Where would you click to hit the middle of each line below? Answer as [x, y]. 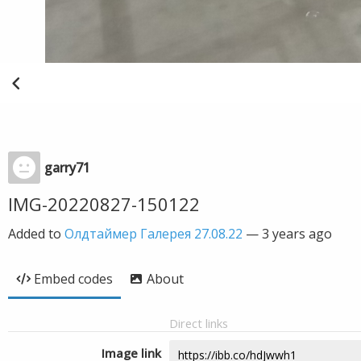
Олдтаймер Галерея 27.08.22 [154, 234]
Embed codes [73, 279]
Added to [36, 234]
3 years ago [297, 234]
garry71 [67, 168]
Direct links [199, 323]
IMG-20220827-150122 [104, 204]
